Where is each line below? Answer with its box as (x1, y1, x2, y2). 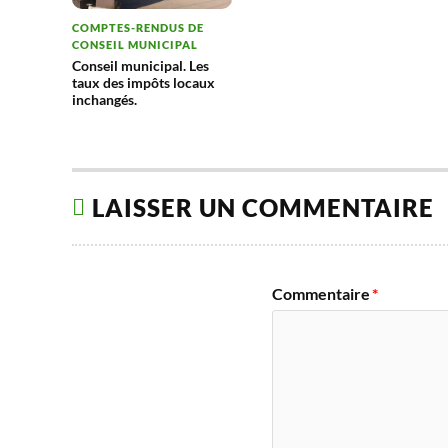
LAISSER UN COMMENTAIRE (92, 194, 434, 223)
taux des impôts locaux (72, 74, 215, 92)
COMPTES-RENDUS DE (72, 21, 204, 35)
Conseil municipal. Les (72, 57, 209, 75)
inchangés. (72, 91, 137, 109)
